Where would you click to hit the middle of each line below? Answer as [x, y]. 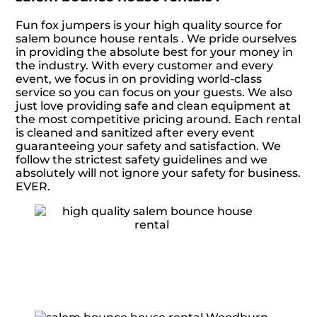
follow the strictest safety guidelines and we [142, 159]
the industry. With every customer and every [145, 65]
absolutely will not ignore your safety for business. [158, 173]
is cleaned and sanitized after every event [136, 132]
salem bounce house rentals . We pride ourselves [156, 38]
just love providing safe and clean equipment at [154, 105]
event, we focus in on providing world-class [139, 79]
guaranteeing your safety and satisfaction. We [149, 146]
